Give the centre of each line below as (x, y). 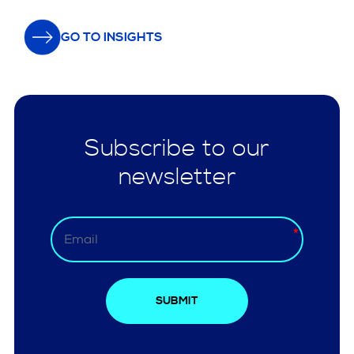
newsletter (177, 177)
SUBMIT (177, 301)
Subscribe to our (177, 149)
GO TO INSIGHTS (111, 37)
